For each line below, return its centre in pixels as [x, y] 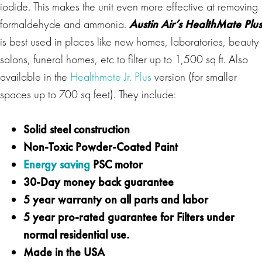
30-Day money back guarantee [99, 182]
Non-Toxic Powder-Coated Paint [101, 146]
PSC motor [116, 164]
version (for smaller [194, 76]
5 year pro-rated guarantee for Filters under [129, 217]
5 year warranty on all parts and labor [116, 199]
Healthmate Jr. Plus [111, 76]
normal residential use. [76, 234]
